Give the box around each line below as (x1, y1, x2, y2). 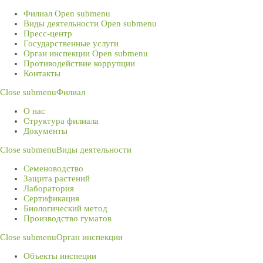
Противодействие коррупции (23, 59, 135, 68)
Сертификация (23, 194, 79, 203)
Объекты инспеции (23, 251, 96, 261)
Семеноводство (23, 164, 83, 173)
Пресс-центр (23, 29, 72, 38)
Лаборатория (23, 184, 74, 193)
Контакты (23, 69, 60, 78)
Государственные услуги (23, 39, 119, 48)
